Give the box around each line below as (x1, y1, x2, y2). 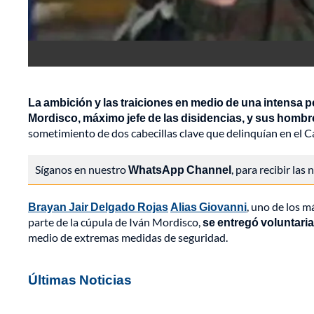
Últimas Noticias (28, 271, 132, 288)
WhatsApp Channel (128, 163, 231, 177)
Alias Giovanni (170, 200, 247, 214)
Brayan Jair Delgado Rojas (28, 200, 168, 214)
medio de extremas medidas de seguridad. (28, 231, 228, 245)
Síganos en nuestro (35, 163, 128, 177)
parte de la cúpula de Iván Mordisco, (28, 215, 203, 229)
